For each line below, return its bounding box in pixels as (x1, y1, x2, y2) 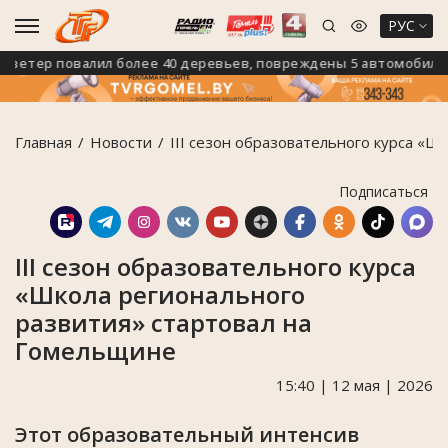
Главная (15, 132, 72, 153)
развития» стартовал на (15, 305, 312, 339)
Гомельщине (15, 333, 176, 367)
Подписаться (339, 181, 428, 201)
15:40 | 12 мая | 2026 (276, 374, 433, 395)
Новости (90, 132, 152, 153)
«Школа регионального (15, 277, 305, 311)
